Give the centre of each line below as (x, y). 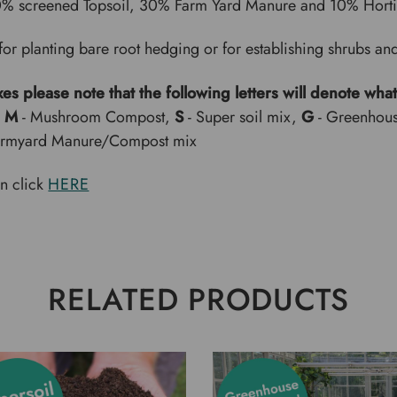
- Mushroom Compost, (97, 117)
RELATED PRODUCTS (198, 299)
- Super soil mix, (243, 117)
